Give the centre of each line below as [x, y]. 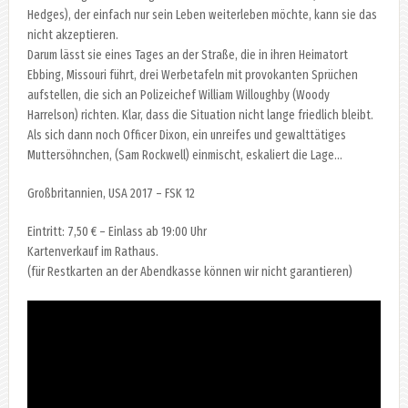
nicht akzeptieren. [72, 35]
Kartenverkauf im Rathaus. [92, 251]
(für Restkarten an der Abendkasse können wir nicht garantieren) [189, 271]
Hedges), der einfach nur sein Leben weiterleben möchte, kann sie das [202, 15]
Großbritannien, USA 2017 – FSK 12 [111, 193]
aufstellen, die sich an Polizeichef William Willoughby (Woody [178, 95]
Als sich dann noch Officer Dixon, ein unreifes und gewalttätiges [186, 135]
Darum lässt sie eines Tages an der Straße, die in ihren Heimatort [187, 55]
